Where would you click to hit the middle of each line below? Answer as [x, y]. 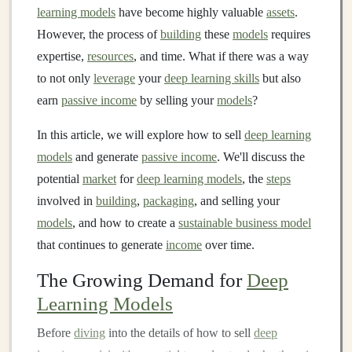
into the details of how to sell [180, 333]
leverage [114, 78]
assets [280, 12]
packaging [169, 201]
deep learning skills [212, 78]
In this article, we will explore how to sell [141, 135]
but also [280, 78]
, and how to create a [125, 223]
